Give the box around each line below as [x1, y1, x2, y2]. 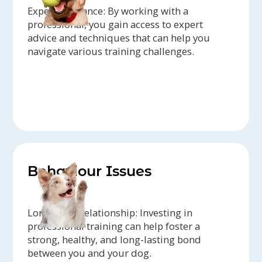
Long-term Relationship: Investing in [27, 206, 193, 220]
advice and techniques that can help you [27, 31, 211, 45]
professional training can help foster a [27, 219, 201, 233]
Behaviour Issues [27, 163, 152, 180]
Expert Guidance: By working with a [27, 4, 189, 18]
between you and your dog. [27, 246, 152, 260]
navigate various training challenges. [27, 44, 195, 58]
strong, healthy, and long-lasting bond [27, 233, 202, 247]
